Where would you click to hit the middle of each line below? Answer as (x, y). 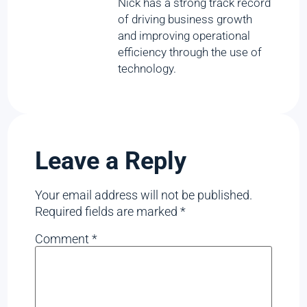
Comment (64, 238)
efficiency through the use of (190, 52)
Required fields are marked (108, 211)
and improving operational (184, 36)
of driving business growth (185, 20)
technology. (147, 69)
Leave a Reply (111, 161)
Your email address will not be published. (144, 195)
